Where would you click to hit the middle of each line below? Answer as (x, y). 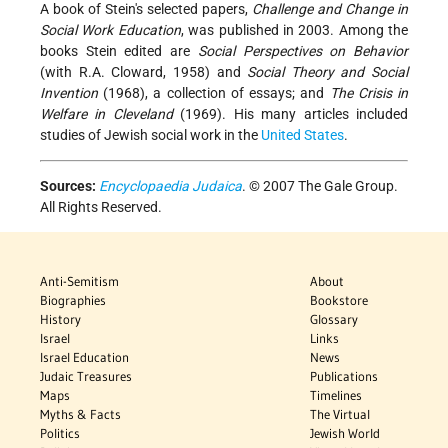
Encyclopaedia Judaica (170, 186)
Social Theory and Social (327, 72)
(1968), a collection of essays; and (214, 93)
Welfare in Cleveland (106, 114)
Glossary (334, 319)
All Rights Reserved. (101, 207)
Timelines (336, 395)
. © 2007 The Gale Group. (320, 186)
